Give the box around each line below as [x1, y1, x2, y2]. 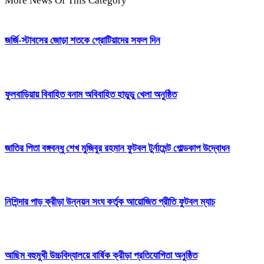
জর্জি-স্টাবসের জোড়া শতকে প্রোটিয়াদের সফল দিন [5, 35, 160, 47]
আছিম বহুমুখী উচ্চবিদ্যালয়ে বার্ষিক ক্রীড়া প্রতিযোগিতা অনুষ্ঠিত [5, 250, 197, 262]
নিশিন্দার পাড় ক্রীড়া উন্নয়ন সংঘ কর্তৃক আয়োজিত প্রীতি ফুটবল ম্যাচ [5, 196, 215, 208]
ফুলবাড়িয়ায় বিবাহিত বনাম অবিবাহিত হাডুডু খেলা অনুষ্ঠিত [5, 88, 177, 100]
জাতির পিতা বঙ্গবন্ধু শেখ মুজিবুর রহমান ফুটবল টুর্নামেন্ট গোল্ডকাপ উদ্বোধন [5, 142, 230, 154]
